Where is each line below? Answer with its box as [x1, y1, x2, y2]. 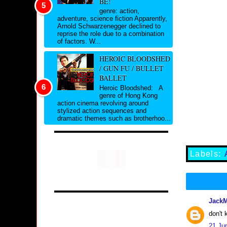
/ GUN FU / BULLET [99, 63, 164, 73]
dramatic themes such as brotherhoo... [57, 114, 171, 122]
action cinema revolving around [57, 99, 148, 107]
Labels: [190, 149, 225, 158]
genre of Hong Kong [99, 91, 158, 99]
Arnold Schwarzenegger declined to [57, 22, 161, 30]
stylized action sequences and [57, 106, 146, 115]
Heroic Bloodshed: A [99, 84, 163, 92]
